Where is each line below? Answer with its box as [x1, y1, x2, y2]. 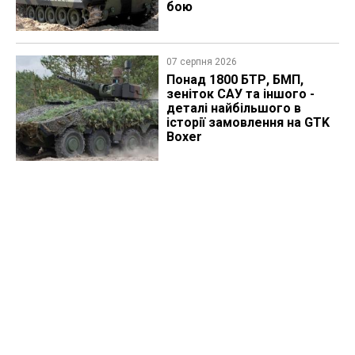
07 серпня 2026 [166, 55, 237, 67]
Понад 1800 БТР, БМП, [166, 71, 303, 87]
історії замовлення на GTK [166, 114, 330, 130]
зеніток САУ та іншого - [166, 86, 315, 101]
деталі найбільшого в [166, 100, 301, 116]
